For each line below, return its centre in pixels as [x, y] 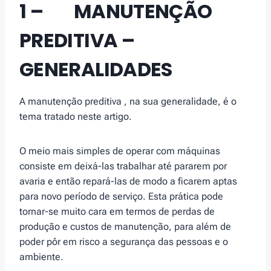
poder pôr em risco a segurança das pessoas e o [124, 242]
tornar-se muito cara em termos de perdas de [117, 212]
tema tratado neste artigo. [76, 117]
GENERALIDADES [96, 70]
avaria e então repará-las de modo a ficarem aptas [128, 181]
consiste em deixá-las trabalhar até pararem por [123, 166]
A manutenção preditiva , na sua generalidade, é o [128, 102]
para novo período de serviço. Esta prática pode [121, 197]
